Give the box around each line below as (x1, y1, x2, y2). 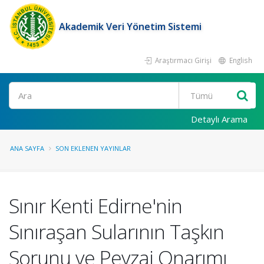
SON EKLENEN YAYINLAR (55, 144, 131, 153)
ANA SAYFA (10, 144, 44, 153)
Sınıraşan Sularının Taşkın (9, 218, 224, 245)
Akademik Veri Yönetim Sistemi (59, 20, 202, 33)
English (227, 55, 252, 65)
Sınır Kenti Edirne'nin (9, 192, 182, 219)
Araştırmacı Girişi (153, 55, 212, 65)
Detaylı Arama (191, 113, 247, 125)
